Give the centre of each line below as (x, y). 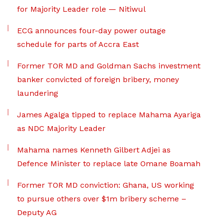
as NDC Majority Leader (61, 129)
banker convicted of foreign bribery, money (98, 80)
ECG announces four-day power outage (91, 31)
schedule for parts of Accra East (78, 44)
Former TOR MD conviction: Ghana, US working (106, 185)
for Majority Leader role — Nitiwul (81, 9)
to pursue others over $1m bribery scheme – (102, 199)
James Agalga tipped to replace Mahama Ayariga (109, 115)
